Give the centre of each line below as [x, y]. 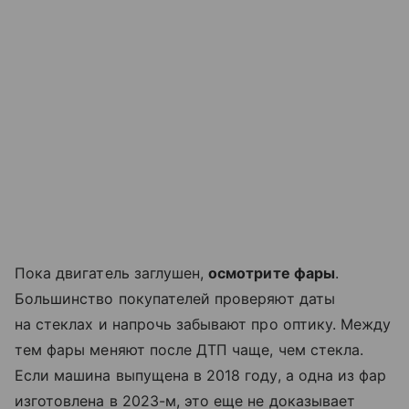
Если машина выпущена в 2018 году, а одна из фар [201, 376]
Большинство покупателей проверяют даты [175, 299]
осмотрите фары [272, 273]
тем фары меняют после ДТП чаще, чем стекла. [189, 350]
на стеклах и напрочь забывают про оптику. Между [203, 325]
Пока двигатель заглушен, [112, 273]
